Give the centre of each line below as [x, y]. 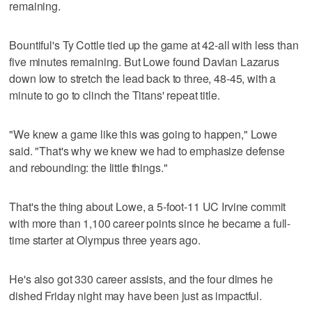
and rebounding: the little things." [88, 167]
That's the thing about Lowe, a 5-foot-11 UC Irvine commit [148, 206]
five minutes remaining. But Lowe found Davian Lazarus [144, 61]
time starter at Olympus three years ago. [105, 240]
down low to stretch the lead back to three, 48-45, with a [143, 78]
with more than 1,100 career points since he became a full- [150, 223]
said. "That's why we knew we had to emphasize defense [147, 150]
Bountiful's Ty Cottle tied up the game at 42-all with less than [154, 45]
